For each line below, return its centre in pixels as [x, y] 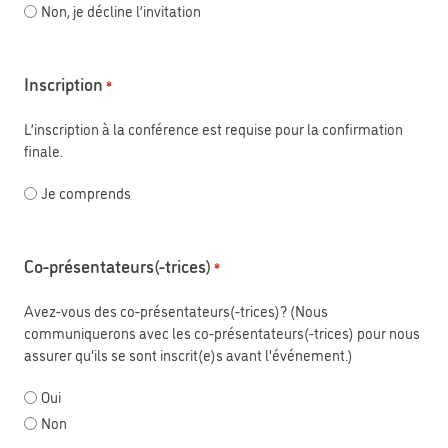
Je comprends [86, 193]
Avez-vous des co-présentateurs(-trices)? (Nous [176, 311]
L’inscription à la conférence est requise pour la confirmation [213, 129]
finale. [43, 151]
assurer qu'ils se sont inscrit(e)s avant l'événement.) [188, 355]
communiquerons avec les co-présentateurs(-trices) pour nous [222, 333]
